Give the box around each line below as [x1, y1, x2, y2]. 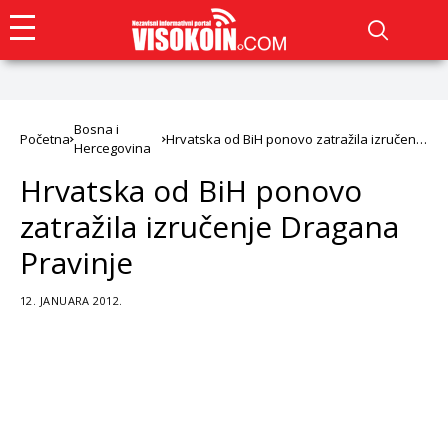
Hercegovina [74, 139, 151, 157]
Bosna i [74, 120, 119, 138]
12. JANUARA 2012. [20, 293, 123, 308]
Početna [20, 129, 70, 148]
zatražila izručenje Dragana [20, 206, 399, 247]
